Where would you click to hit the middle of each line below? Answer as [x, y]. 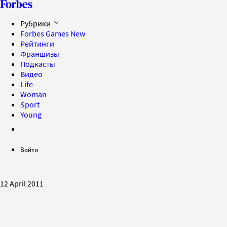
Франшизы [40, 54]
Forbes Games [45, 33]
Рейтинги [37, 44]
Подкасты [38, 64]
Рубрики [36, 23]
